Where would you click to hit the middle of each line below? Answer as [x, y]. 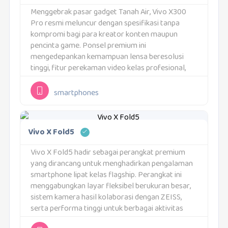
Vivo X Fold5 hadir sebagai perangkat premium [108, 153]
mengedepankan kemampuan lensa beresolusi [107, 58]
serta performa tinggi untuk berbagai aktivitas [107, 209]
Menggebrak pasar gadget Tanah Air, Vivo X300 [108, 13]
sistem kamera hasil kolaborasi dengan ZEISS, [106, 198]
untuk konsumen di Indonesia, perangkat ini [101, 91]
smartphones [76, 94]
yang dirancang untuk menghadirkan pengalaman [111, 164]
